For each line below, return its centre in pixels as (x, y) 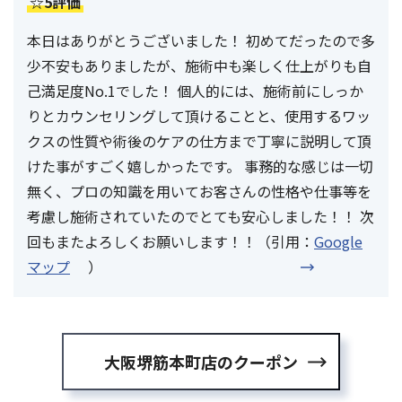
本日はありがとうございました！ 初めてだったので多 (201, 41)
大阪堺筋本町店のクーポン (201, 362)
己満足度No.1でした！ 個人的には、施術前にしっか (195, 91)
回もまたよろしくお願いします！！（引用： (170, 242)
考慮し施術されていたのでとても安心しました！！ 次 (201, 217)
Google (338, 242)
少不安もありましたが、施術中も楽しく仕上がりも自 (199, 66)
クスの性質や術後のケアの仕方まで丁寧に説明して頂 (199, 141)
